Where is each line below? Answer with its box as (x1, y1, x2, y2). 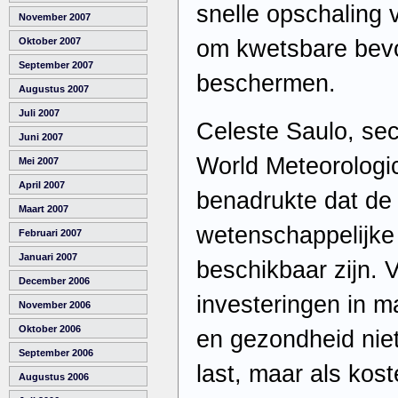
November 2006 (19, 299, 91, 311)
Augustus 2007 (19, 84, 89, 95)
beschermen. (196, 70, 336, 98)
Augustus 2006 (19, 371, 89, 383)
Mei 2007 (19, 155, 59, 167)
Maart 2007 (19, 203, 68, 215)
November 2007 (19, 12, 91, 23)
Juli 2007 (19, 107, 60, 119)
